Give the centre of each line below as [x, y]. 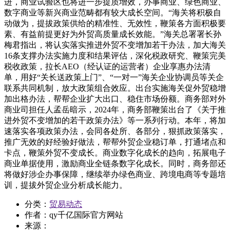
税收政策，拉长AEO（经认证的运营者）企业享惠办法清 [107, 67]
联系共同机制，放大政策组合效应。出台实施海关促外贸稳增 [115, 88]
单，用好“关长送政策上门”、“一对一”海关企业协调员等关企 [114, 78]
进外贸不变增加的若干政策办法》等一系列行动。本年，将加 [115, 121]
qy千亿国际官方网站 [86, 215]
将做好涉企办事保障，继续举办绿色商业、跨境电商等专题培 [115, 175]
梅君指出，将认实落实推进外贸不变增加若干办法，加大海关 [115, 45]
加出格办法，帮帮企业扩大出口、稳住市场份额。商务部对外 [115, 99]
